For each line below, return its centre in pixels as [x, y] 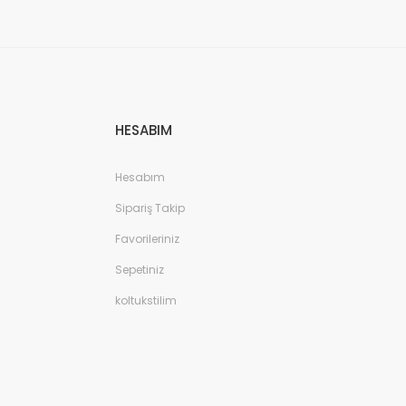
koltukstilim [146, 300]
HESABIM [144, 130]
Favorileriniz [147, 239]
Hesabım [140, 177]
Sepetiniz [140, 270]
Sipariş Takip [150, 208]
